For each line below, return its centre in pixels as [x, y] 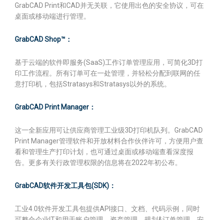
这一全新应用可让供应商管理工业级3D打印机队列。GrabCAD [109, 130]
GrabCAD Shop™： [43, 39]
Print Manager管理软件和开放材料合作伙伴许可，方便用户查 [109, 141]
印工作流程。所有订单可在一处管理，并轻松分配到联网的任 [108, 73]
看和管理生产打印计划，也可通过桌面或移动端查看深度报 [104, 152]
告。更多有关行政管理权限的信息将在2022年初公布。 [98, 163]
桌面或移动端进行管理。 [53, 16]
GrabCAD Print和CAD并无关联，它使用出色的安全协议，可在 [109, 5]
